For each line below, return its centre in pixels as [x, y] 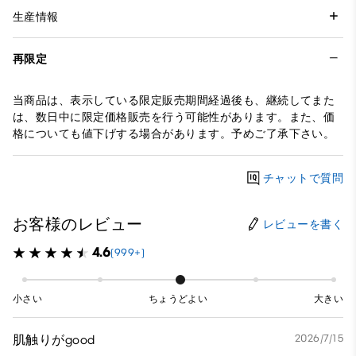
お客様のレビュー [78, 224]
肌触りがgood [54, 340]
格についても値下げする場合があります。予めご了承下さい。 [174, 134]
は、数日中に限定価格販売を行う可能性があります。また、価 [174, 118]
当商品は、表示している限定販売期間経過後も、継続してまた [174, 101]
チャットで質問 [303, 178]
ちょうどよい [178, 299]
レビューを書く [303, 224]
